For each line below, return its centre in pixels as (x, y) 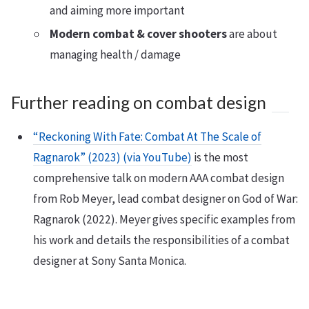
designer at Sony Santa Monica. (110, 261)
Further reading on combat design (139, 102)
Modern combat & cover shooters (138, 34)
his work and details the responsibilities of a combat (161, 240)
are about (252, 34)
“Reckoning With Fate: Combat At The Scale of (147, 137)
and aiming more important (117, 10)
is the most (220, 157)
